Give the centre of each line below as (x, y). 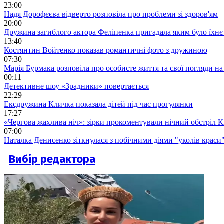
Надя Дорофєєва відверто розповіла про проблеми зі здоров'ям (111, 14)
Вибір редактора (52, 159)
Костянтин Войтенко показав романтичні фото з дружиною (106, 50)
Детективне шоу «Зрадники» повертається (76, 86)
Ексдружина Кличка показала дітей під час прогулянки (98, 104)
